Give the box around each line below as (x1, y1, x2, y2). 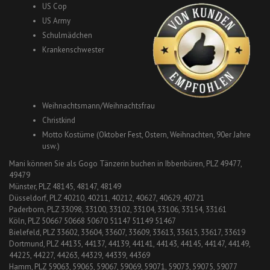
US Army (42, 16, 71, 26)
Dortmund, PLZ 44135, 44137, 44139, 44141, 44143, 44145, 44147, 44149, (9, 238, 250, 249)
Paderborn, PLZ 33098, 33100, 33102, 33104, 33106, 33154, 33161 (9, 204, 227, 215)
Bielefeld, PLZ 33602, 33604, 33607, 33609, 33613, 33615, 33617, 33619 (9, 227, 245, 237)
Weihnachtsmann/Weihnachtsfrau (42, 101, 155, 111)
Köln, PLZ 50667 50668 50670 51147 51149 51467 (9, 215, 176, 226)
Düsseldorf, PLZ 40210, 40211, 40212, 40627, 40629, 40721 (9, 192, 204, 203)
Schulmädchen (42, 30, 92, 40)
